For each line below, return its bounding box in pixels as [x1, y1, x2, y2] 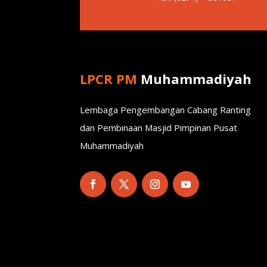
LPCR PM [80, 69, 138, 88]
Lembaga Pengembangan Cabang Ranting [80, 104, 252, 116]
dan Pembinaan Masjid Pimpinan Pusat [80, 122, 238, 134]
